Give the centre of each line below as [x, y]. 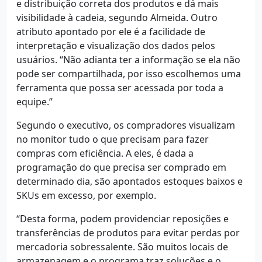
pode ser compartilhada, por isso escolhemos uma [129, 74]
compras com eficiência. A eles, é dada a [105, 154]
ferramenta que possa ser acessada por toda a [120, 88]
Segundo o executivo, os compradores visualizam [126, 125]
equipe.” [35, 102]
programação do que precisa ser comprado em [121, 168]
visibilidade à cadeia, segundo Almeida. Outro [117, 18]
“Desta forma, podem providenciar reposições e [123, 219]
